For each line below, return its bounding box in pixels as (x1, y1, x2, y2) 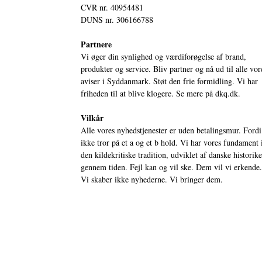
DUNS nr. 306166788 (81, 13, 153, 25)
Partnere (81, 37, 112, 50)
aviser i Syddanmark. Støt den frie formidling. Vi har (81, 75, 258, 87)
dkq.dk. (215, 87, 240, 99)
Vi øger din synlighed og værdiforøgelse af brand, (81, 50, 246, 62)
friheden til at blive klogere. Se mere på (81, 87, 215, 99)
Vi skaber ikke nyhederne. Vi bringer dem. (81, 173, 223, 185)
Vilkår (81, 111, 104, 124)
